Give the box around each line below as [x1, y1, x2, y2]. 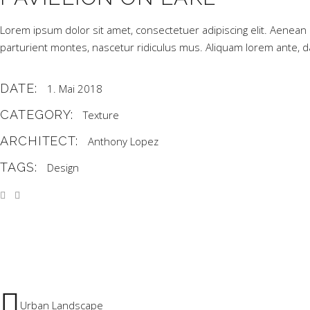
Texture [83, 108, 120, 122]
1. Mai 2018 [46, 82, 102, 95]
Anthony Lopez [88, 134, 158, 148]
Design [46, 161, 79, 174]
